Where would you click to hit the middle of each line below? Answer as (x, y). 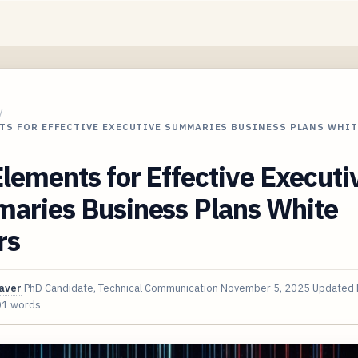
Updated (334, 288)
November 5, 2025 (265, 288)
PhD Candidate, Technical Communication (121, 288)
